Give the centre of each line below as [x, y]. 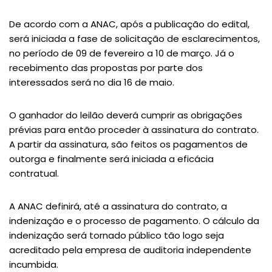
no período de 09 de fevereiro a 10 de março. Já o [122, 53]
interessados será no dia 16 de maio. [92, 83]
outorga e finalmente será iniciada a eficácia [111, 159]
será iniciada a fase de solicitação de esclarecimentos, [134, 39]
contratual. [34, 174]
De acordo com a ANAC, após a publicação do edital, [129, 24]
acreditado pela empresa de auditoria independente [130, 250]
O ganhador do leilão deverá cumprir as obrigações [126, 115]
